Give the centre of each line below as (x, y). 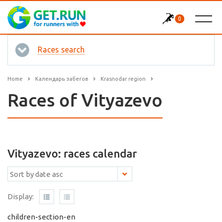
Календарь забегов (62, 79)
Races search (61, 50)
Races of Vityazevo (85, 100)
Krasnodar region (123, 79)
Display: (21, 197)
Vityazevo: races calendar (72, 154)
